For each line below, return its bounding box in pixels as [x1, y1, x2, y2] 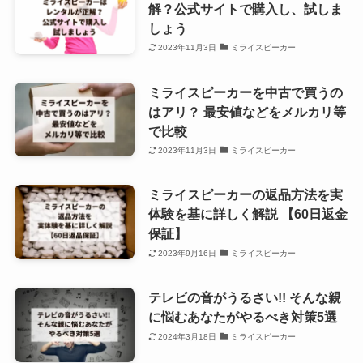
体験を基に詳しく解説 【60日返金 [147, 207, 348, 222]
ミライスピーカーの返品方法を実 [147, 187, 343, 203]
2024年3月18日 [158, 331, 217, 341]
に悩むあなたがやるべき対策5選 [147, 310, 337, 325]
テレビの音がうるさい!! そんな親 [147, 290, 341, 305]
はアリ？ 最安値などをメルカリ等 [147, 104, 346, 119]
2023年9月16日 [158, 248, 217, 258]
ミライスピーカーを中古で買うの [147, 84, 343, 100]
